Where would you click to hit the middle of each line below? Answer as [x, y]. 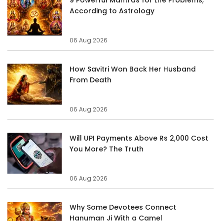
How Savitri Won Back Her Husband [133, 69]
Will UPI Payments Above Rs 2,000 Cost [139, 138]
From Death [91, 80]
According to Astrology [112, 11]
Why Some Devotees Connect [123, 207]
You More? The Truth [107, 149]
